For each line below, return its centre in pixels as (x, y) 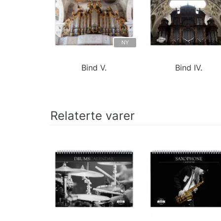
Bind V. (94, 67)
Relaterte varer (92, 115)
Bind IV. (189, 67)
